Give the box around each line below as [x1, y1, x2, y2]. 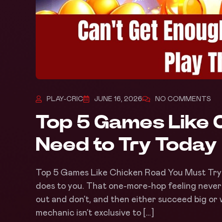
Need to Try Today [36, 135, 217, 155]
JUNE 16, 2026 [94, 95, 142, 103]
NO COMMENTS [155, 95, 211, 103]
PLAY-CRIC [47, 95, 83, 103]
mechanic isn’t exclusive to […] [36, 208, 154, 218]
